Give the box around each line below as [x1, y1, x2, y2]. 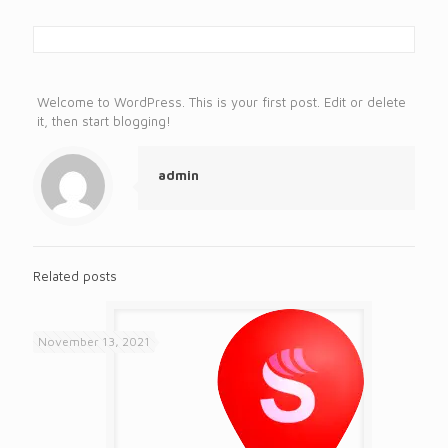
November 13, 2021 [38, 334, 150, 349]
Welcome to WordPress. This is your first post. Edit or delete [36, 94, 406, 110]
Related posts [33, 268, 117, 284]
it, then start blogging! [36, 113, 171, 129]
